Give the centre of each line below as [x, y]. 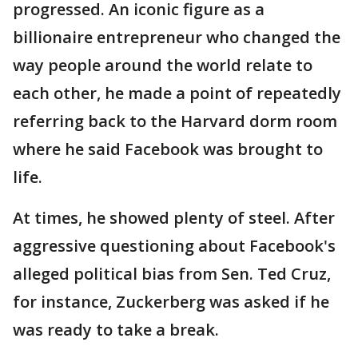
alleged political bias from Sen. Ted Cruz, [172, 274]
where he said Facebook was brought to [168, 149]
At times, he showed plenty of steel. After [174, 218]
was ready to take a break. [116, 330]
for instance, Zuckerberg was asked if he [171, 302]
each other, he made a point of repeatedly [177, 93]
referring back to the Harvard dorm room [175, 121]
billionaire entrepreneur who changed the [177, 37]
